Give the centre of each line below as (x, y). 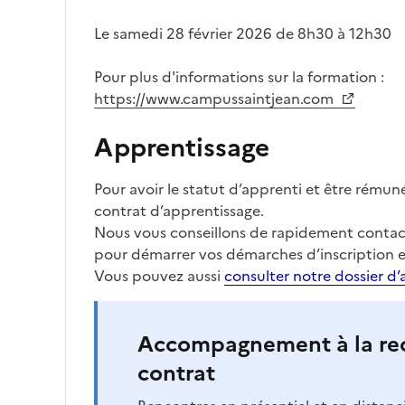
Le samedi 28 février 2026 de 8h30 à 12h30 (243, 34)
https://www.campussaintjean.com (216, 99)
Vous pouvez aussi (159, 276)
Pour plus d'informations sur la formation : (239, 77)
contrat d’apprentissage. (179, 211)
